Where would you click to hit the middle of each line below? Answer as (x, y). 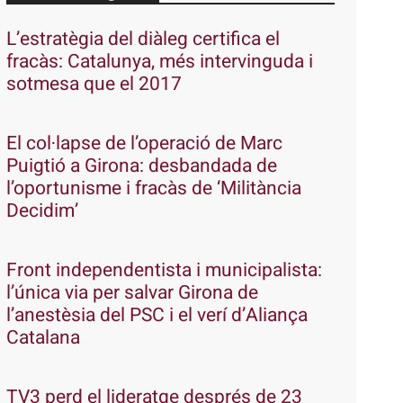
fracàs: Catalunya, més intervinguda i (159, 61)
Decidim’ (42, 210)
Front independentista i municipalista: (164, 270)
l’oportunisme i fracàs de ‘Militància (153, 188)
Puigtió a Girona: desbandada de (141, 166)
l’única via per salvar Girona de (132, 292)
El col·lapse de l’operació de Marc (144, 143)
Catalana (43, 337)
